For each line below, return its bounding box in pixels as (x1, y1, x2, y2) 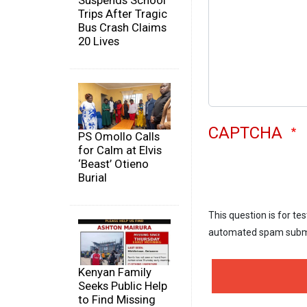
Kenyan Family (78, 265, 151, 280)
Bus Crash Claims (78, 21, 167, 35)
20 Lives (78, 34, 119, 49)
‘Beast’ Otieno (78, 156, 149, 171)
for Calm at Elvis (78, 143, 162, 157)
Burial (78, 170, 107, 184)
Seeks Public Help (78, 279, 167, 293)
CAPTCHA (208, 123, 286, 143)
